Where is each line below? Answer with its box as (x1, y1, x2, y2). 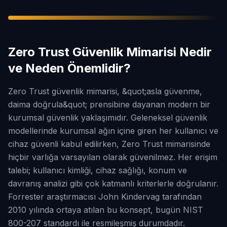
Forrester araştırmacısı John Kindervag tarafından (8, 192, 202, 202)
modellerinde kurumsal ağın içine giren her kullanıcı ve (8, 126, 218, 136)
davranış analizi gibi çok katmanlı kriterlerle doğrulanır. (8, 178, 218, 188)
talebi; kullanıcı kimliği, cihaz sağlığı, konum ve (8, 165, 187, 175)
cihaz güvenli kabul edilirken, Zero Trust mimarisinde (8, 139, 210, 149)
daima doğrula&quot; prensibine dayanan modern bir (8, 99, 210, 109)
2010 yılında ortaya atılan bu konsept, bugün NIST (8, 205, 203, 215)
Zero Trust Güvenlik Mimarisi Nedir (8, 45, 212, 59)
